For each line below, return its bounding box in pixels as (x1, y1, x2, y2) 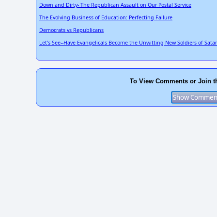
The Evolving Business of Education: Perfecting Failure (39, 14, 172, 21)
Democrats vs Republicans (39, 27, 104, 34)
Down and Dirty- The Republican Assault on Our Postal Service (39, 1, 191, 9)
